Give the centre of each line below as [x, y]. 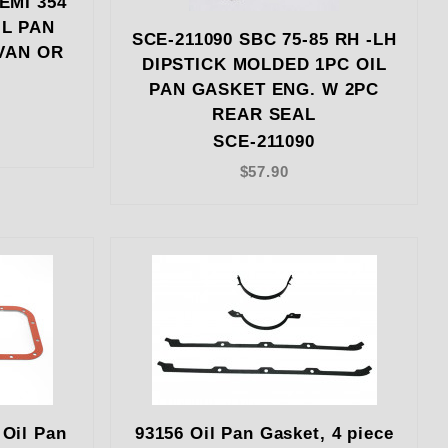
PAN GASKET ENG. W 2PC [264, 90]
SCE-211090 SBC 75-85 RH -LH [264, 40]
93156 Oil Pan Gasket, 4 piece [264, 434]
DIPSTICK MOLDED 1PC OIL [264, 65]
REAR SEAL [264, 115]
